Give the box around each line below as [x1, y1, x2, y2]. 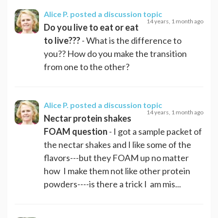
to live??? [44, 35, 80, 46]
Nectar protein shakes [44, 112, 131, 124]
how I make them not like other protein [44, 165, 190, 176]
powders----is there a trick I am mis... [44, 178, 181, 189]
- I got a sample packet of [108, 126, 202, 137]
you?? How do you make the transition [44, 48, 187, 59]
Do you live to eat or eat [44, 21, 139, 33]
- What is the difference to [80, 35, 182, 46]
